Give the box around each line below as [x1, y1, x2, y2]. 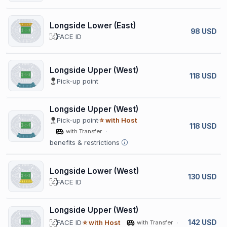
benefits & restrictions [50, 138, 120, 146]
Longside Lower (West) [50, 166, 139, 176]
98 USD [190, 26, 217, 35]
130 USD [187, 172, 217, 181]
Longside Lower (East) [50, 20, 136, 30]
